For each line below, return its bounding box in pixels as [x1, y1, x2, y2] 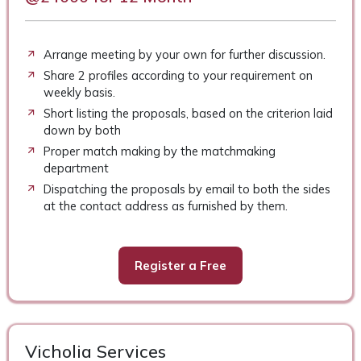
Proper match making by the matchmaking [43, 143, 276, 160]
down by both [43, 122, 121, 139]
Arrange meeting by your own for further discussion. [43, 47, 326, 63]
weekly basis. [43, 85, 115, 101]
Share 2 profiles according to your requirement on [43, 68, 313, 84]
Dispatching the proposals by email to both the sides [43, 181, 330, 197]
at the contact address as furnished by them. [43, 198, 288, 214]
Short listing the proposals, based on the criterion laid [43, 106, 333, 122]
